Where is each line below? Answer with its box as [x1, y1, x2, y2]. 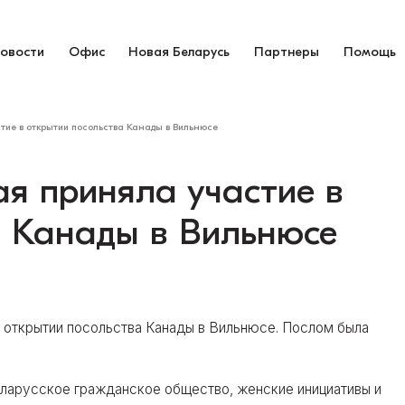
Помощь [344, 43, 397, 60]
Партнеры [254, 43, 320, 60]
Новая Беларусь [128, 43, 231, 60]
